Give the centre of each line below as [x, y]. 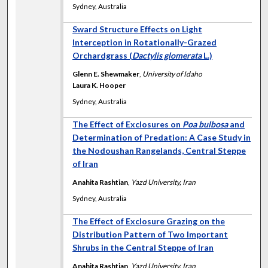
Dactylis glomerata [167, 56]
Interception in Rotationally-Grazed [145, 42]
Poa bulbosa [205, 124]
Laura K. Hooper [99, 86]
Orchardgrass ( [103, 56]
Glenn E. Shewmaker [106, 74]
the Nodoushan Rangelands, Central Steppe [159, 151]
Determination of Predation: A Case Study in [162, 138]
